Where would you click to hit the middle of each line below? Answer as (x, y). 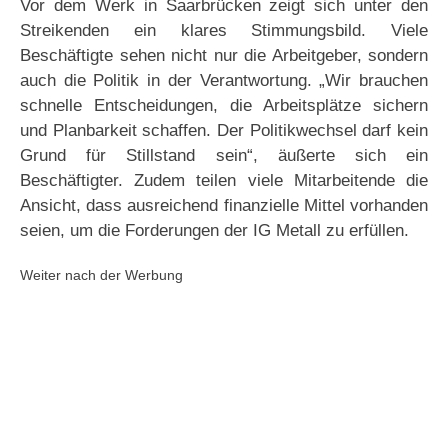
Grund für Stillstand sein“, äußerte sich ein (224, 156)
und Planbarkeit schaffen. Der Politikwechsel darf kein (224, 131)
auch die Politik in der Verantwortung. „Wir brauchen (224, 81)
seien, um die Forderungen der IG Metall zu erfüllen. (214, 231)
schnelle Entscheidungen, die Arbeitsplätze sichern (224, 106)
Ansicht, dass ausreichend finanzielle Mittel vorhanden (224, 206)
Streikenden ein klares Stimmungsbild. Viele (224, 31)
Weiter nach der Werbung (101, 275)
